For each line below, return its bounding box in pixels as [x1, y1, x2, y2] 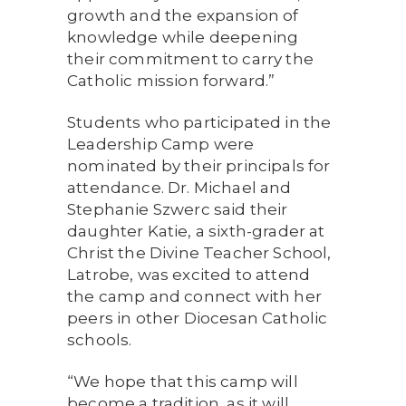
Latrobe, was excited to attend [67, 266, 311, 284]
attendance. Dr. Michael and [67, 179, 292, 197]
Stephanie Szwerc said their [67, 200, 288, 218]
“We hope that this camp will [67, 372, 298, 391]
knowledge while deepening [67, 28, 299, 46]
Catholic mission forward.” [67, 72, 275, 90]
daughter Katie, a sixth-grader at [67, 222, 325, 240]
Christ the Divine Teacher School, [67, 244, 332, 262]
